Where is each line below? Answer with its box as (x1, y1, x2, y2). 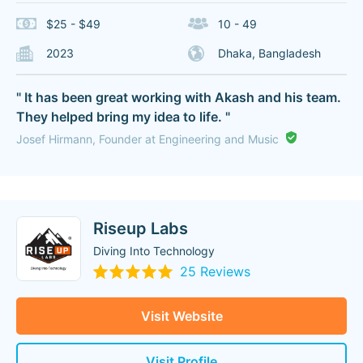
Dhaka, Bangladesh (217, 46, 321, 60)
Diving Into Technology (93, 244, 215, 258)
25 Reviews (180, 263, 250, 280)
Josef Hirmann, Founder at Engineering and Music (16, 132, 279, 146)
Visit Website (140, 308, 223, 324)
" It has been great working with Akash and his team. (16, 89, 341, 105)
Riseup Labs (93, 219, 188, 238)
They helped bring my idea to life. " (16, 109, 230, 125)
